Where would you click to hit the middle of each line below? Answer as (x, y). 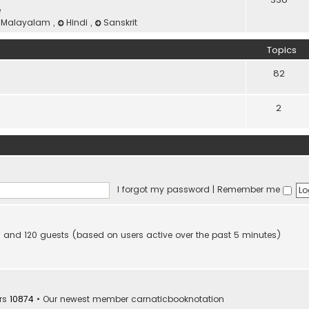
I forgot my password (163, 190)
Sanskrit (121, 22)
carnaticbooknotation (178, 299)
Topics (281, 50)
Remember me (250, 190)
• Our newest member (82, 299)
